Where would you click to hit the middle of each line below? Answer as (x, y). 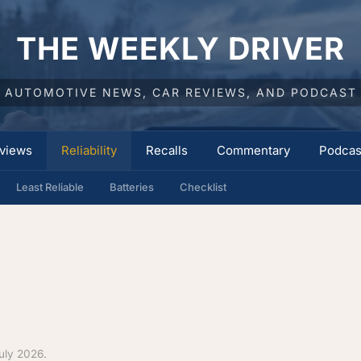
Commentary (253, 150)
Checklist (203, 187)
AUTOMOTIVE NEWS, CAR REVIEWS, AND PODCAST (180, 92)
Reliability (89, 150)
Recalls (167, 150)
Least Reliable (50, 187)
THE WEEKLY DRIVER (180, 48)
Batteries (132, 187)
